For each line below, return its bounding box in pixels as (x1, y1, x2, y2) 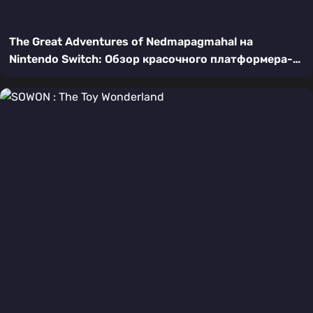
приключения (8, 70, 86, 84)
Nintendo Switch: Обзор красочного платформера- (8, 52, 293, 66)
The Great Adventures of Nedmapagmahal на (8, 35, 253, 49)
